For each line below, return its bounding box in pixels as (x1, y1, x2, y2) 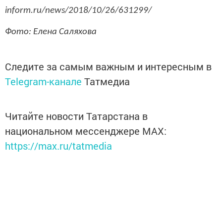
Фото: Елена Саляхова (5, 27, 97, 37)
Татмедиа (84, 75, 130, 88)
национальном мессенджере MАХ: (5, 124, 166, 138)
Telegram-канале (5, 75, 82, 88)
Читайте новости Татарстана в (5, 110, 148, 123)
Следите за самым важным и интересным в (5, 60, 212, 73)
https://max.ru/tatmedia (5, 139, 112, 153)
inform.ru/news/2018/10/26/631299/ (5, 5, 152, 15)
